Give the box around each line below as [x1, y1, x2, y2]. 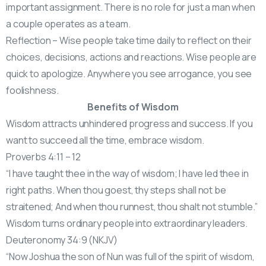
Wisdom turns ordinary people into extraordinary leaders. [6, 216, 248, 230]
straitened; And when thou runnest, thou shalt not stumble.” [6, 199, 258, 213]
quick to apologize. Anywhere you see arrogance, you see [6, 66, 252, 80]
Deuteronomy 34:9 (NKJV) [6, 233, 118, 246]
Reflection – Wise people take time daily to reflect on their [6, 33, 252, 47]
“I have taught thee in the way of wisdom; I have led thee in [6, 166, 249, 180]
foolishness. [6, 83, 59, 97]
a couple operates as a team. [6, 17, 131, 30]
